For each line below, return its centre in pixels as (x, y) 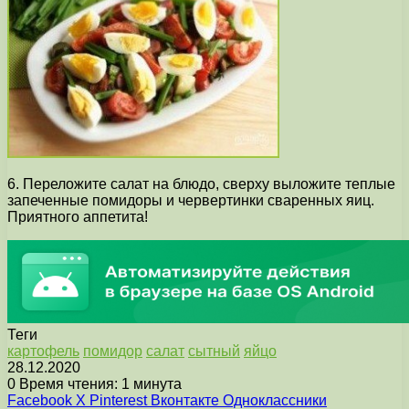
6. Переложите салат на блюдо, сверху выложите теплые (201, 184)
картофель (43, 351)
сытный (214, 351)
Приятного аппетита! (78, 217)
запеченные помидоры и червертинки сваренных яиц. (191, 201)
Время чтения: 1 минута (99, 384)
